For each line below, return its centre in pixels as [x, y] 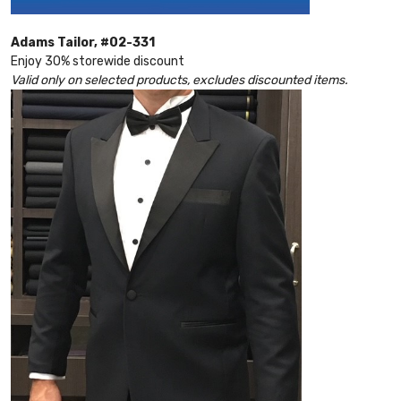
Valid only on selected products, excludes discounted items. [179, 81]
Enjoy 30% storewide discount [98, 62]
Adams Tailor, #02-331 [83, 43]
